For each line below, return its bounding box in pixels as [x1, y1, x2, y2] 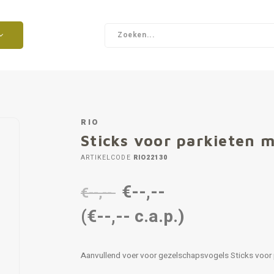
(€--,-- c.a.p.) [81, 204, 185, 229]
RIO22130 [130, 153, 168, 162]
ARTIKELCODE [81, 153, 131, 162]
